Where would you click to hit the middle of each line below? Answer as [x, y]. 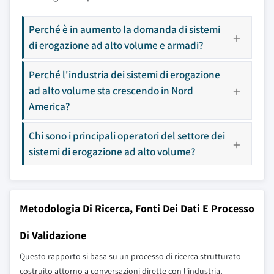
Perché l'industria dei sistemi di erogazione [124, 74]
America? [50, 106]
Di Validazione [53, 235]
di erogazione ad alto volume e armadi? [116, 45]
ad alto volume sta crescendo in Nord [111, 90]
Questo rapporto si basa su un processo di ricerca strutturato [130, 256]
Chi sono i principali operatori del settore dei [127, 135]
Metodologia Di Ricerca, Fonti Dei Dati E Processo [137, 208]
